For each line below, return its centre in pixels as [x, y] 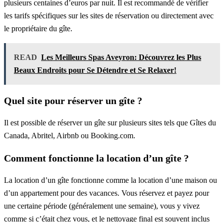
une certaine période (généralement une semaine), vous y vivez [102, 206]
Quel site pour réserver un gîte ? [73, 100]
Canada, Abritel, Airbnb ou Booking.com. [70, 135]
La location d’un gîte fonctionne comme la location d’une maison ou [111, 180]
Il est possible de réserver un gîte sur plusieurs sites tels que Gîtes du [110, 122]
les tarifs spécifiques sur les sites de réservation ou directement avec [109, 15]
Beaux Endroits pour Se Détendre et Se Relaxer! [95, 70]
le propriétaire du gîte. [38, 28]
